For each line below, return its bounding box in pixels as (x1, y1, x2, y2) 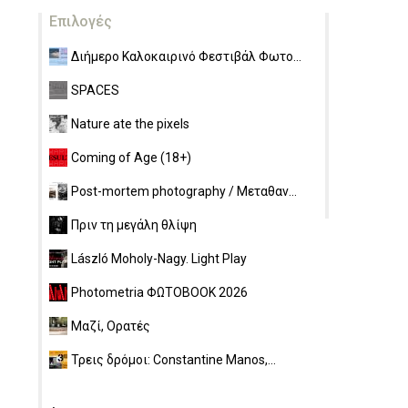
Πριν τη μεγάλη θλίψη (71, 218, 197, 232)
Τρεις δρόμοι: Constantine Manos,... (71, 352, 276, 367)
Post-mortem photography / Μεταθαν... (71, 184, 297, 199)
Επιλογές (49, 13, 112, 30)
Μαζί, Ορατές (71, 319, 150, 333)
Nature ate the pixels (71, 117, 189, 131)
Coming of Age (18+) (71, 150, 191, 165)
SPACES (71, 83, 119, 97)
